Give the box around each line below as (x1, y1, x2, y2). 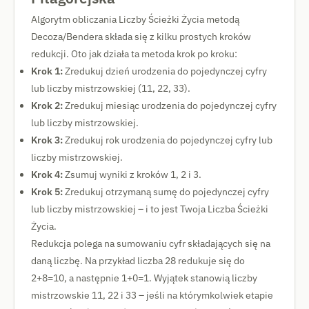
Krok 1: (31, 65, 63, 77)
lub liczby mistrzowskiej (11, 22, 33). (31, 82, 190, 94)
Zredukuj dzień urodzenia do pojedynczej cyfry (63, 65, 267, 77)
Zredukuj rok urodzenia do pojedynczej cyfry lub (63, 134, 272, 146)
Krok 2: (31, 99, 63, 112)
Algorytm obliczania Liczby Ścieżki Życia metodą (31, 13, 239, 26)
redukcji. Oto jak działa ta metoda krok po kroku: (31, 48, 237, 60)
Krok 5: (31, 186, 63, 198)
